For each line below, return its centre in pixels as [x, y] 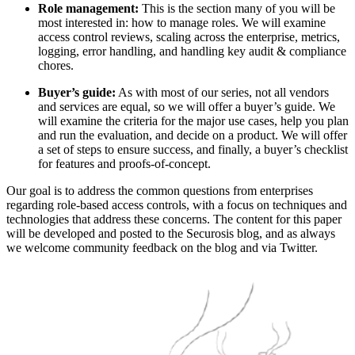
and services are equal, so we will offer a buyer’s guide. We [187, 106]
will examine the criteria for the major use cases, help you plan [193, 120]
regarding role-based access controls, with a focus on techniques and [177, 204]
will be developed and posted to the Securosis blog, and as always [171, 233]
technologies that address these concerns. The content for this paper [174, 219]
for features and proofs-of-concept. [124, 163]
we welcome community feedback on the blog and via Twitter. [162, 247]
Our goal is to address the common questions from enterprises [160, 190]
